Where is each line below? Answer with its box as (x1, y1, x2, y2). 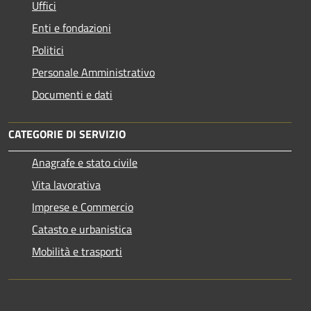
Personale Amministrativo (32, 63, 155, 81)
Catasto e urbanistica (32, 220, 132, 237)
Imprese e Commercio (32, 198, 133, 215)
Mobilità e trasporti (32, 242, 122, 260)
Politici (32, 41, 64, 58)
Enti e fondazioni (32, 19, 111, 36)
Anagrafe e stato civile (32, 153, 137, 171)
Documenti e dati (32, 85, 112, 103)
